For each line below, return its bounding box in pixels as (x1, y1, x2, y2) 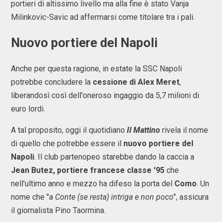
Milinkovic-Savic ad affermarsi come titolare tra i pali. (11, 12, 195, 22)
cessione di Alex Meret (93, 77, 179, 87)
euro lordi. (11, 104, 45, 114)
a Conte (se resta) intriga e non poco (49, 192, 173, 202)
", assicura (173, 192, 209, 202)
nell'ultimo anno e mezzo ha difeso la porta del (11, 179, 174, 189)
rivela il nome (160, 125, 208, 135)
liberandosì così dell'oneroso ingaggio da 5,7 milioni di (11, 91, 199, 101)
